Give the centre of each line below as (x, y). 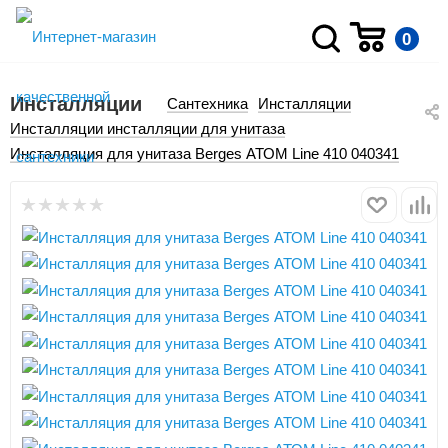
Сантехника (207, 103)
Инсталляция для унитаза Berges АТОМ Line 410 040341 (204, 153)
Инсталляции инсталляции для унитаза (147, 128)
